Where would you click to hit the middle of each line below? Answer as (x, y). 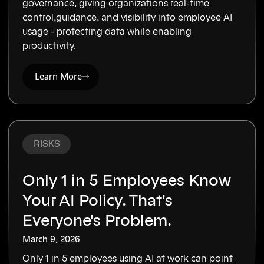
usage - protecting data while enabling (107, 32)
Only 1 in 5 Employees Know (127, 181)
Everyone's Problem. (97, 221)
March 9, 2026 (52, 240)
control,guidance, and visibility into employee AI (128, 18)
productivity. (49, 46)
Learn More (59, 77)
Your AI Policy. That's (98, 201)
